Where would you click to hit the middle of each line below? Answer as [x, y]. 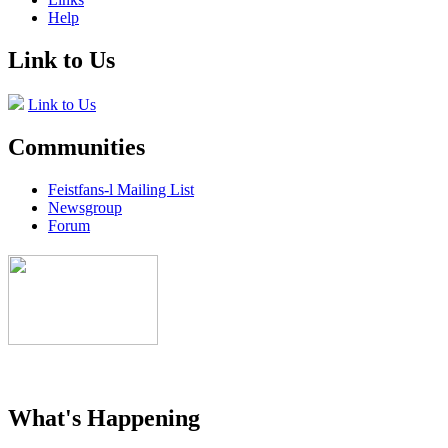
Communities [76, 146]
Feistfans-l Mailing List [121, 189]
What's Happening [104, 417]
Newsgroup [85, 207]
